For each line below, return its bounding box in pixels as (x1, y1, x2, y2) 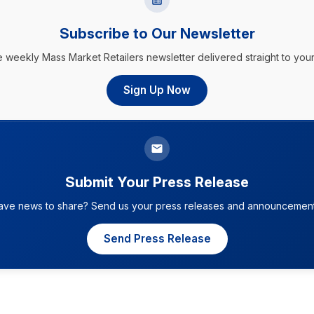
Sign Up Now (123, 83, 191, 97)
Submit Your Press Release (65, 173, 249, 191)
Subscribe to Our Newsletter (59, 25, 255, 42)
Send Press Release (103, 231, 211, 245)
